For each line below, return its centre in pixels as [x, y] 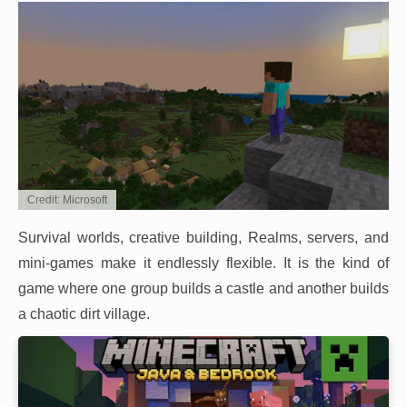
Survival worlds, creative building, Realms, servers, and [203, 238]
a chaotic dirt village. [84, 314]
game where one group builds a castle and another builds [203, 289]
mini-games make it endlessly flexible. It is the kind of [203, 263]
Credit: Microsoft [67, 200]
